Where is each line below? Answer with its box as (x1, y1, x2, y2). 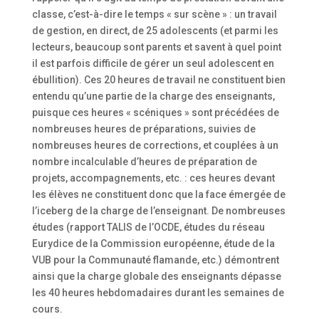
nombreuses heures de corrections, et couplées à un (31, 139, 278, 151)
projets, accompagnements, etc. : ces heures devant (31, 172, 275, 184)
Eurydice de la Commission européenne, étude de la (31, 237, 275, 249)
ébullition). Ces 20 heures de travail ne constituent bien (31, 73, 286, 85)
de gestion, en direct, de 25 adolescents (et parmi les (31, 24, 278, 36)
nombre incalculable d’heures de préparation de (31, 155, 257, 167)
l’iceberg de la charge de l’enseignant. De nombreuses (31, 204, 286, 216)
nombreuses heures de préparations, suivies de (31, 122, 256, 135)
